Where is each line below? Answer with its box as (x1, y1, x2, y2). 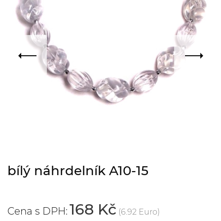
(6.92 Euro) (118, 207, 160, 217)
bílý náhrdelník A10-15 (7, 163, 148, 179)
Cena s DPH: (7, 205, 68, 217)
